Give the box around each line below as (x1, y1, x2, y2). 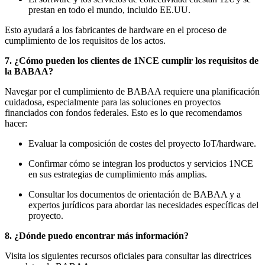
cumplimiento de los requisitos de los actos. (5, 35, 166, 46)
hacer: (5, 118, 27, 128)
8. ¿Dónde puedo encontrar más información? (5, 230, 189, 241)
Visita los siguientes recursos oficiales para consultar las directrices (5, 250, 251, 261)
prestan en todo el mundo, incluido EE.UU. (28, 4, 190, 15)
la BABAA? (5, 66, 53, 76)
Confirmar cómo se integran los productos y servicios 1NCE (28, 158, 253, 169)
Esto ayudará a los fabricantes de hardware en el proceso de (5, 24, 227, 35)
